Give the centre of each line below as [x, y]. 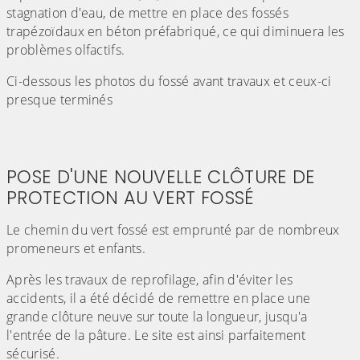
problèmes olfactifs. [66, 50]
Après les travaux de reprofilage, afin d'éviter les [150, 280]
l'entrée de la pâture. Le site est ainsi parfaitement [156, 335]
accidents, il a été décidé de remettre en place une [159, 299]
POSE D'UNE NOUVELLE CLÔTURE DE [161, 177]
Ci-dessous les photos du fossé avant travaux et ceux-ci [169, 82]
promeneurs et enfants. [76, 249]
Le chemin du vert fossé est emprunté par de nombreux [173, 230]
